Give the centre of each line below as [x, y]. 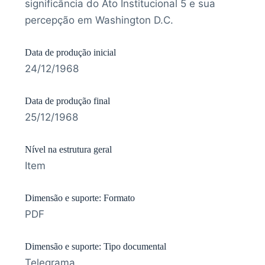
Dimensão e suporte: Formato [80, 198]
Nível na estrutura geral [68, 149]
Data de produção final [67, 101]
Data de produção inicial [70, 52]
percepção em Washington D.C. [99, 20]
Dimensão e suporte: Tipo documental [96, 246]
